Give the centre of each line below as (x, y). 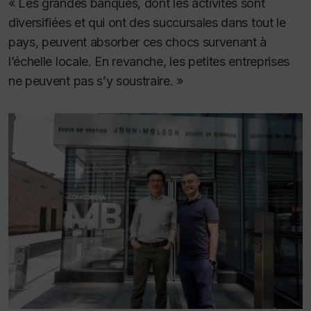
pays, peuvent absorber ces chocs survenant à (138, 42)
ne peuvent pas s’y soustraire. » (96, 81)
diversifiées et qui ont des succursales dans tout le (147, 22)
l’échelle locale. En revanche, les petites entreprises (149, 61)
